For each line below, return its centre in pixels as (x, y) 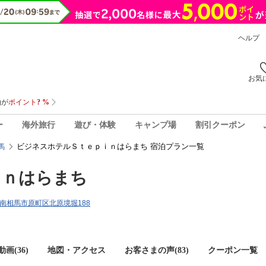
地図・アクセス (77, 250)
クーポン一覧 (233, 250)
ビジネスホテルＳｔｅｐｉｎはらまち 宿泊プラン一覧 (110, 146)
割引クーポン (220, 125)
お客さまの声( (151, 250)
